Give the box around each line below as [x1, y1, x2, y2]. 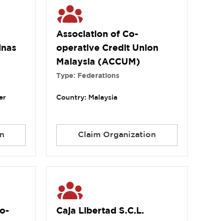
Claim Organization [77, 131, 156, 139]
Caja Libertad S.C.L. [56, 207, 145, 216]
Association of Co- [56, 31, 139, 39]
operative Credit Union [56, 44, 159, 53]
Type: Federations [56, 73, 120, 79]
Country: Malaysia [56, 95, 118, 101]
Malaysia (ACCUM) [56, 58, 141, 67]
